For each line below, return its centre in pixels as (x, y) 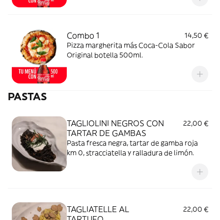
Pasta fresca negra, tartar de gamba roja (132, 143)
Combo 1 (83, 35)
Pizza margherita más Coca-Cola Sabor (131, 45)
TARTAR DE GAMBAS (107, 133)
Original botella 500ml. (105, 55)
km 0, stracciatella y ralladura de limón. (130, 153)
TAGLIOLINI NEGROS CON (115, 123)
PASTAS (27, 96)
